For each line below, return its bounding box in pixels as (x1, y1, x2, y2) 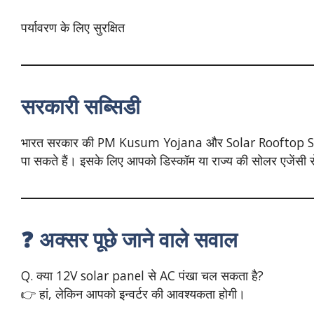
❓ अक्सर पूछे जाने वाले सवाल (21, 224, 238, 254)
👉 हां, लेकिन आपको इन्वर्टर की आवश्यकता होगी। (21, 285, 245, 302)
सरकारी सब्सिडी (21, 91, 140, 121)
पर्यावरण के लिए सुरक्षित (21, 18, 125, 36)
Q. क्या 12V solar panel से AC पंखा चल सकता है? (21, 266, 264, 284)
